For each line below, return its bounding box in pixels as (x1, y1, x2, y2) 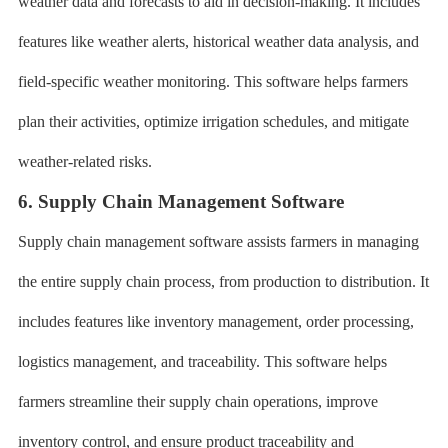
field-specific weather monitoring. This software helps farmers (17, 73, 408, 90)
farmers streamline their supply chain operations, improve (17, 393, 378, 410)
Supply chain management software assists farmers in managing (17, 233, 419, 250)
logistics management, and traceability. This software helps (17, 353, 387, 370)
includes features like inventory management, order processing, (17, 313, 414, 330)
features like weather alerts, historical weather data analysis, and (17, 33, 419, 50)
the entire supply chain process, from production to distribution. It (17, 273, 429, 290)
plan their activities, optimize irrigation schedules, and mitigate (17, 113, 409, 130)
